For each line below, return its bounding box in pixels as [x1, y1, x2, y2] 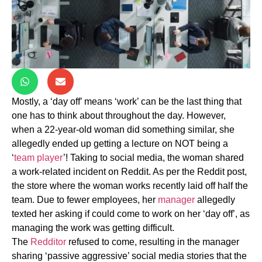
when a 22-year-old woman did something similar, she [12, 125, 235, 135]
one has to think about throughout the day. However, [12, 111, 226, 121]
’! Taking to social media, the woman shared [63, 153, 244, 163]
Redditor [30, 237, 66, 247]
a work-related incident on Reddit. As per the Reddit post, [12, 167, 247, 177]
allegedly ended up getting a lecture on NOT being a [12, 139, 228, 149]
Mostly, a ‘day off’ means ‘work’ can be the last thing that [12, 96, 242, 107]
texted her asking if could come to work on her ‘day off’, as [12, 209, 250, 219]
